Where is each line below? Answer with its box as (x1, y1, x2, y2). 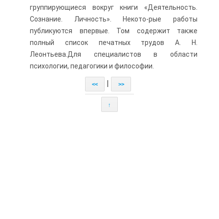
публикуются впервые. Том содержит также (30, 27, 197, 35)
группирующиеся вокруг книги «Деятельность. (30, 3, 197, 11)
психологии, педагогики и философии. (30, 62, 154, 70)
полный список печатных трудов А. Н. (30, 39, 197, 46)
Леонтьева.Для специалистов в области (30, 50, 197, 58)
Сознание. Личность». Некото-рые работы (30, 15, 197, 23)
